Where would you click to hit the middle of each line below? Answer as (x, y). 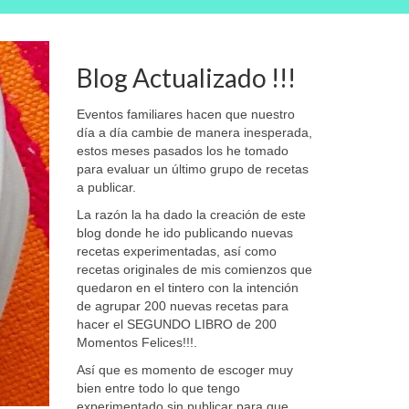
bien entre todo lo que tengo (158, 388)
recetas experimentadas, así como (176, 251)
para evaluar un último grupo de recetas (192, 169)
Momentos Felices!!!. (136, 342)
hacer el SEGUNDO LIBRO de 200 (176, 324)
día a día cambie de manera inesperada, (194, 132)
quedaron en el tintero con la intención (187, 288)
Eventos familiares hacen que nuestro (185, 114)
